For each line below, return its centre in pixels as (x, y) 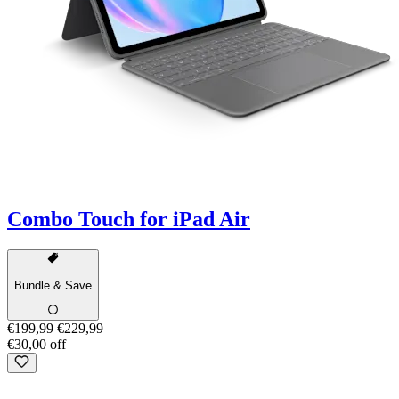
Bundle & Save (53, 285)
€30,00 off (37, 345)
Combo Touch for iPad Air (129, 220)
